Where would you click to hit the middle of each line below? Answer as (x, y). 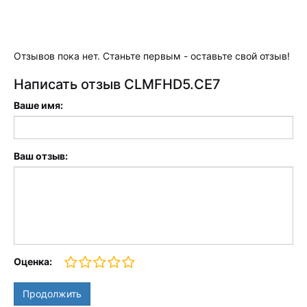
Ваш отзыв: (41, 156)
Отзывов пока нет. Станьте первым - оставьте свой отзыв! (152, 56)
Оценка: (33, 261)
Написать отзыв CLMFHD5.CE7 (117, 84)
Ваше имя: (38, 105)
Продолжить (52, 294)
